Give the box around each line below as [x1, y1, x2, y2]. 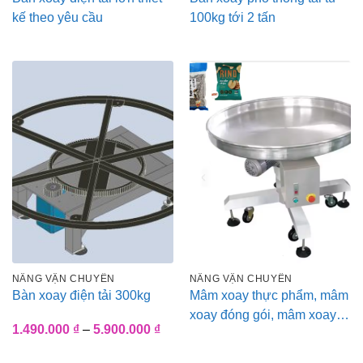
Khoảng [159, 322, 205, 336]
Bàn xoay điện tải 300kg [11, 288, 151, 302]
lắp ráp [189, 327, 229, 341]
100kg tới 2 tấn [189, 11, 275, 24]
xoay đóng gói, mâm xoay [189, 307, 336, 322]
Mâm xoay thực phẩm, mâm [189, 288, 348, 302]
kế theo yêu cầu [11, 11, 103, 24]
